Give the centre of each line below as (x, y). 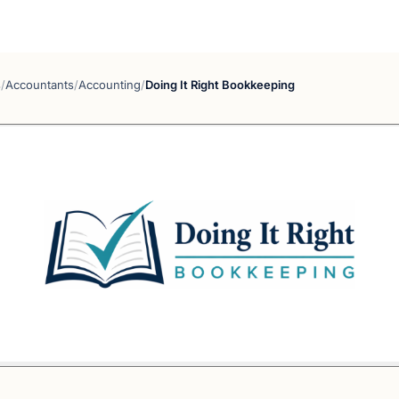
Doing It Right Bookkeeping (220, 85)
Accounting (110, 85)
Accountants (40, 85)
